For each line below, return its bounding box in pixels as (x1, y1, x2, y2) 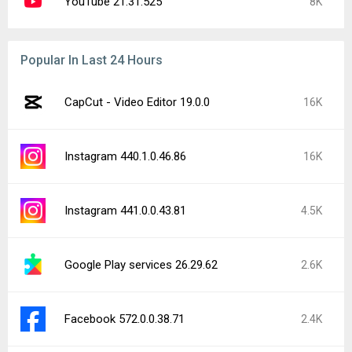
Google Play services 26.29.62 (64, 258, 218, 272)
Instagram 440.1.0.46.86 (64, 149, 186, 163)
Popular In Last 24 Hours (20, 53, 163, 68)
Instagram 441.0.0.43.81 (64, 203, 186, 218)
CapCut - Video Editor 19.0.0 (64, 95, 210, 109)
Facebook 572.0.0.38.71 (64, 312, 185, 326)
